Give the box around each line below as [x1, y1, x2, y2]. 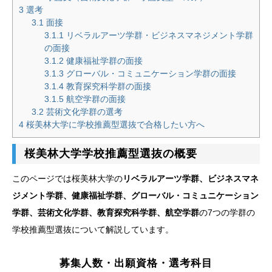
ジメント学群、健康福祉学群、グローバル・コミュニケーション [12, 190, 259, 200]
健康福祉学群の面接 [64, 55, 143, 66]
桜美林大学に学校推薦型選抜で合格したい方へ [24, 119, 205, 129]
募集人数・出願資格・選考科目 [59, 257, 212, 269]
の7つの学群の [199, 207, 255, 217]
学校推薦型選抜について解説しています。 [12, 224, 174, 234]
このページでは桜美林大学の [12, 173, 123, 183]
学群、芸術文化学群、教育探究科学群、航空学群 [12, 207, 199, 217]
